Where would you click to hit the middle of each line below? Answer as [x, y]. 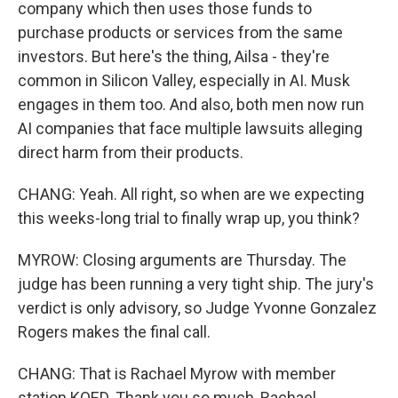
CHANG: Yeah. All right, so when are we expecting [191, 194]
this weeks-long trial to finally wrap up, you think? [189, 218]
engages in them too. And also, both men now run [191, 104]
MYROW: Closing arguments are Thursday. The [182, 260]
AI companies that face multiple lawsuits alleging [190, 128]
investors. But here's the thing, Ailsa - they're [174, 56]
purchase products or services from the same [180, 32]
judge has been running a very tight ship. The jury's [196, 284]
